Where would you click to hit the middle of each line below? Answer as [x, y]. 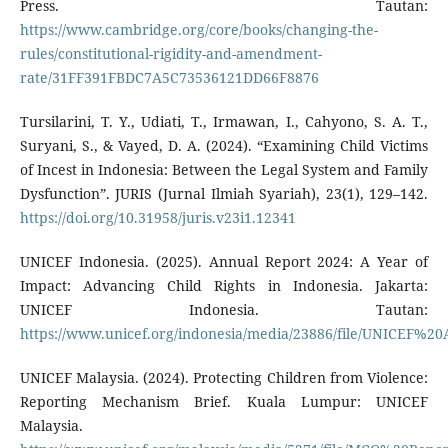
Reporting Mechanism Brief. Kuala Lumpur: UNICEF [224, 402]
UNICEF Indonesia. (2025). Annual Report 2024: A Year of [224, 262]
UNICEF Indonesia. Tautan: [224, 310]
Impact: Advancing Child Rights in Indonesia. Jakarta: [224, 286]
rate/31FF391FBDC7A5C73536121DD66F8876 [169, 78]
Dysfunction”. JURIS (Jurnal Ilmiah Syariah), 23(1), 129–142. [224, 194]
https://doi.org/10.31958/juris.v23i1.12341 [157, 218]
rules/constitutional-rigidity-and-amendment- [170, 54]
